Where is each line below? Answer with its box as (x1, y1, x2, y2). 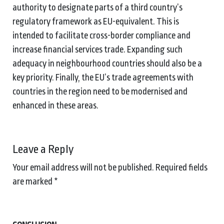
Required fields (155, 162, 207, 172)
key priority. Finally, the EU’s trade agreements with (12, 72, 193, 82)
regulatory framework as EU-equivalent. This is (12, 16, 179, 26)
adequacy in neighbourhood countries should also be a (12, 58, 202, 68)
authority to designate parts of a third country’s (12, 2, 182, 12)
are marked (12, 176, 54, 186)
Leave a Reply (12, 142, 73, 156)
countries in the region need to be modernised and (12, 86, 187, 96)
